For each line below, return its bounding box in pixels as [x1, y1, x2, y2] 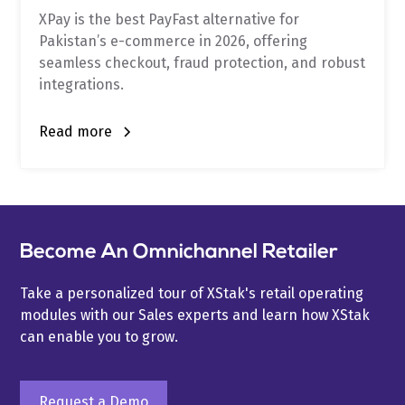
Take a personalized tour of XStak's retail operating [20, 285, 364, 303]
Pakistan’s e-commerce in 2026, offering [39, 33, 308, 51]
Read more [39, 123, 113, 141]
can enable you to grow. [20, 328, 179, 346]
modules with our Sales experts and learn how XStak [20, 306, 371, 325]
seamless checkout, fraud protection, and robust [39, 54, 366, 72]
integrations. [39, 76, 125, 94]
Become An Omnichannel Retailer [20, 242, 339, 264]
